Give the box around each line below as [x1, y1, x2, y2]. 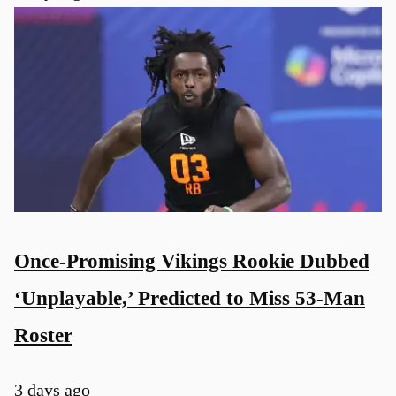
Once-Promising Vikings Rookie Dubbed [14, 249, 369, 272]
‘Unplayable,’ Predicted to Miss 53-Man [14, 286, 365, 309]
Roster [14, 324, 72, 346]
